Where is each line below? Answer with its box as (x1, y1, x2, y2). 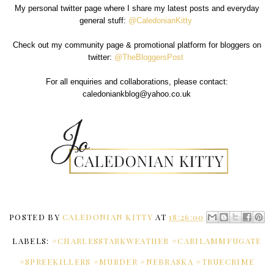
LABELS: (12, 235, 52, 246)
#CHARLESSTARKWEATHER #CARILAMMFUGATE (51, 235, 262, 246)
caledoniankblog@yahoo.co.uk (83, 89, 191, 98)
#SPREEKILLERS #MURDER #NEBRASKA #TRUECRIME (19, 256, 255, 267)
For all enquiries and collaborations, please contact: (45, 76, 228, 86)
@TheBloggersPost (114, 52, 183, 62)
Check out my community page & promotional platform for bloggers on (12, 40, 261, 50)
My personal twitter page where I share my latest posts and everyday (14, 3, 259, 13)
